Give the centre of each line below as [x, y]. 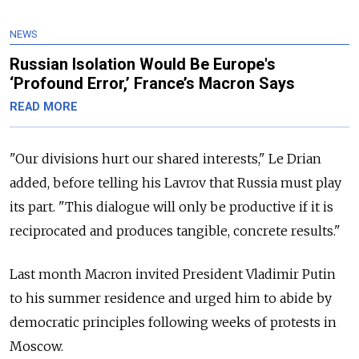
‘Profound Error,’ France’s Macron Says [152, 83]
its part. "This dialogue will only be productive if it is [171, 206]
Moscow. [36, 346]
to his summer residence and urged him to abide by [171, 298]
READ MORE [44, 107]
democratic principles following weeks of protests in [173, 322]
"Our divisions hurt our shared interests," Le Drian [165, 158]
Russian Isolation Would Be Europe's [143, 64]
